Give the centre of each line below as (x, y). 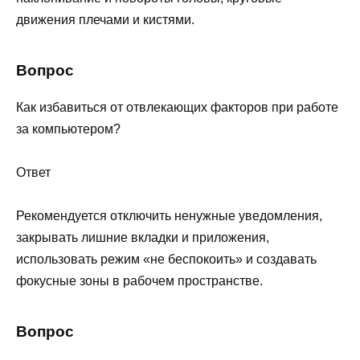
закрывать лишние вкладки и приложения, (143, 237)
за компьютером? (68, 129)
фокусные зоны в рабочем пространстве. (139, 280)
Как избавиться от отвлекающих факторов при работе (177, 107)
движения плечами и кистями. (105, 19)
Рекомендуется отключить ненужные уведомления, (169, 215)
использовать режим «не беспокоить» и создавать (166, 259)
